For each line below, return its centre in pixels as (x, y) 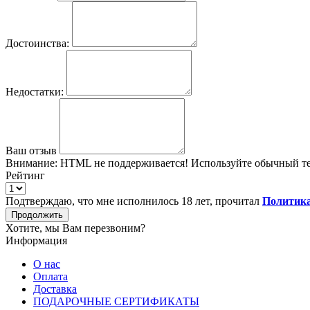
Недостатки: (35, 91)
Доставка (55, 289)
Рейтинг (25, 175)
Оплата (51, 276)
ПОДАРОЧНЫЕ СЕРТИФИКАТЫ (116, 301)
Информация (36, 240)
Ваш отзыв (31, 150)
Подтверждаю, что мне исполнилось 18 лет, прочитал (134, 201)
